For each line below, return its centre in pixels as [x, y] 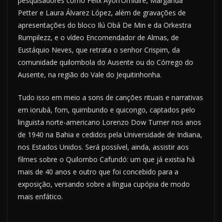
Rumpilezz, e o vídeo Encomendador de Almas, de [98, 38]
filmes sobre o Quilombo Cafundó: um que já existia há [106, 160]
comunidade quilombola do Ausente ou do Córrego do [106, 62]
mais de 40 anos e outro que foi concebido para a [98, 172]
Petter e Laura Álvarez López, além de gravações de [102, 13]
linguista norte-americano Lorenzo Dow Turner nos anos [110, 122]
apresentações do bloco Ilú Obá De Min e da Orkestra [105, 25]
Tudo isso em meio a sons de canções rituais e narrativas [111, 98]
